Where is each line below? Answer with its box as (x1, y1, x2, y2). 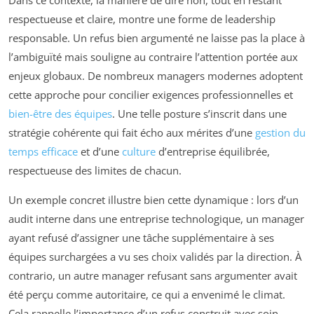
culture (122, 144, 156, 158)
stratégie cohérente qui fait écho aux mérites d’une (8, 125, 255, 139)
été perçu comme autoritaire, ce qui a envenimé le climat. (8, 287, 285, 301)
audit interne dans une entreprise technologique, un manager (8, 212, 304, 226)
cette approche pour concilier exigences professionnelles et (8, 88, 293, 102)
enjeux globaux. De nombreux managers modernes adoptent (8, 69, 303, 83)
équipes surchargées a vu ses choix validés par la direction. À (8, 250, 301, 264)
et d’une (78, 144, 122, 158)
